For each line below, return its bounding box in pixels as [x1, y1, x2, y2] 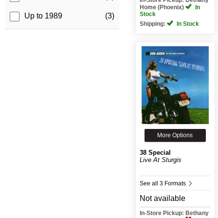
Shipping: [139, 20, 167, 27]
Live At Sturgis [139, 156, 182, 163]
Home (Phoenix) [139, 3, 185, 11]
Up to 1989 [24, 12, 62, 20]
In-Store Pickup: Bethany [139, 209, 209, 217]
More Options [157, 131, 193, 139]
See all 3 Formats [139, 180, 187, 187]
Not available [139, 194, 185, 202]
